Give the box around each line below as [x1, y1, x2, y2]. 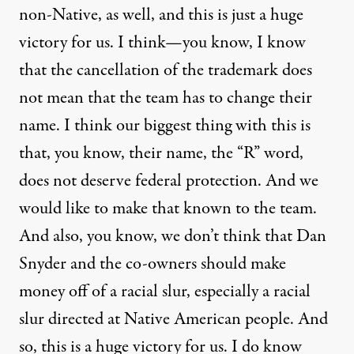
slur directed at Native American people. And [19, 307, 328, 332]
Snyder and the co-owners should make [19, 251, 286, 277]
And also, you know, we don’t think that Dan [19, 224, 326, 249]
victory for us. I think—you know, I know [19, 30, 306, 55]
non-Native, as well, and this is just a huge [19, 2, 303, 28]
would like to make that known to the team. [19, 196, 317, 221]
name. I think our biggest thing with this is [19, 113, 311, 138]
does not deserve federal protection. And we [19, 168, 318, 194]
